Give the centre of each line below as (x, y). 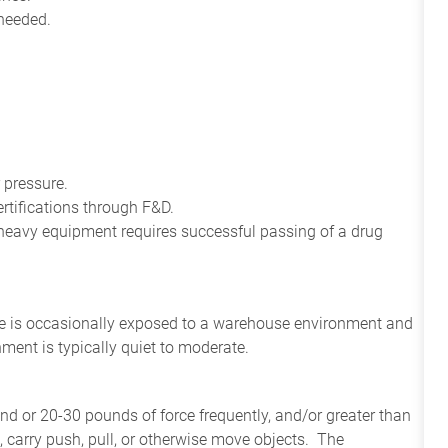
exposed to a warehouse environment (250, 323)
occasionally (70, 323)
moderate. (213, 347)
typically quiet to (116, 347)
